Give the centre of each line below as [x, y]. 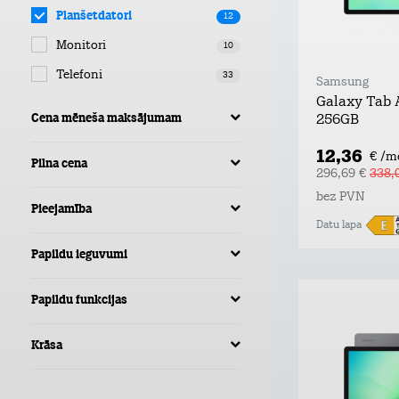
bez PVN [341, 197]
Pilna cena [59, 164]
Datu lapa [339, 225]
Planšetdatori [94, 16]
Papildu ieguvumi [79, 255]
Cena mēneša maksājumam [106, 119]
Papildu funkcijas [79, 301]
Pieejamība [61, 210]
